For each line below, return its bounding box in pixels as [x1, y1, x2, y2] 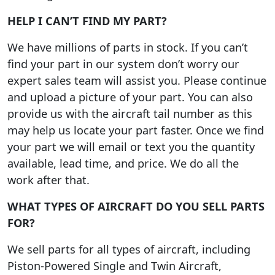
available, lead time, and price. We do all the [7, 156, 239, 171]
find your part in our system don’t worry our [7, 56, 239, 72]
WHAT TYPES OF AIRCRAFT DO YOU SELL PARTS [7, 199, 265, 214]
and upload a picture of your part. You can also [7, 90, 253, 105]
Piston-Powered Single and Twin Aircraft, [7, 258, 222, 274]
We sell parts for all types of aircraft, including [7, 242, 250, 257]
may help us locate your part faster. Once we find [7, 123, 264, 138]
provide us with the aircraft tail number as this [7, 106, 252, 122]
